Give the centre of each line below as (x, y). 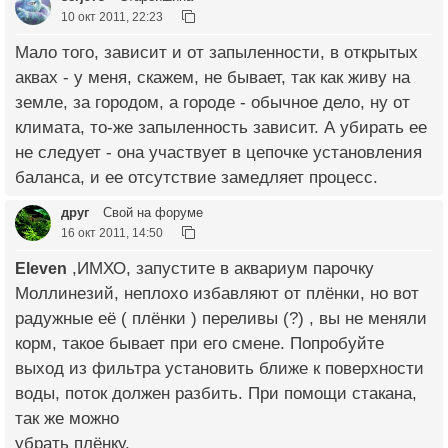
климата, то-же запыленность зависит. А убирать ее (221, 128)
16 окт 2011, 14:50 (112, 233)
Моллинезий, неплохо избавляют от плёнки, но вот (217, 294)
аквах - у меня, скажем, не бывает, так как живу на (212, 78)
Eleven (41, 268)
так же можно (67, 419)
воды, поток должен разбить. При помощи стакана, (216, 394)
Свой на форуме (151, 213)
